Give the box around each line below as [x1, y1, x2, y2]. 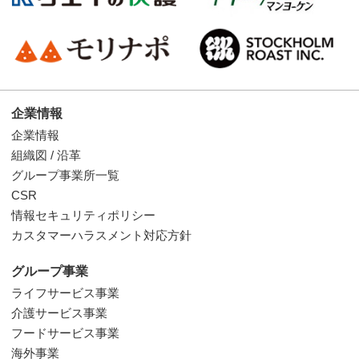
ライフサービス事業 [11, 286, 119, 301]
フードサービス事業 [11, 326, 119, 341]
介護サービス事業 [11, 306, 107, 321]
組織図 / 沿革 [11, 148, 81, 163]
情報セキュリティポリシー [11, 208, 155, 223]
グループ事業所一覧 [11, 168, 119, 183]
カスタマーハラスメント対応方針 [11, 228, 192, 243]
